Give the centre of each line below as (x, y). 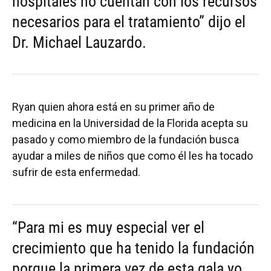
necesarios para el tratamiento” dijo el (129, 21)
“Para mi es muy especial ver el (108, 227)
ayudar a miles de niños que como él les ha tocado (132, 155)
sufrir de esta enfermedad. (77, 172)
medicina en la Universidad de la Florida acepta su (130, 123)
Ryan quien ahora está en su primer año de (113, 106)
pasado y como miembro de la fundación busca (126, 139)
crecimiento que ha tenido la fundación (133, 248)
